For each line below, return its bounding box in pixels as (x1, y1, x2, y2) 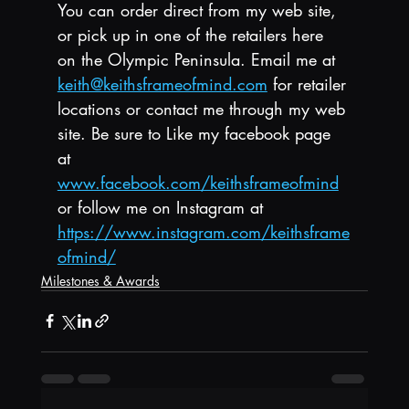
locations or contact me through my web (57, 97, 351, 120)
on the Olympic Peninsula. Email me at (57, 47, 341, 70)
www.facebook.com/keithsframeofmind (57, 171, 339, 194)
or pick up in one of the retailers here (57, 23, 329, 46)
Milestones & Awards (40, 271, 160, 289)
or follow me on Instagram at (57, 195, 268, 218)
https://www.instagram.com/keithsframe (57, 220, 350, 243)
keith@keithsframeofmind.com (57, 72, 267, 95)
